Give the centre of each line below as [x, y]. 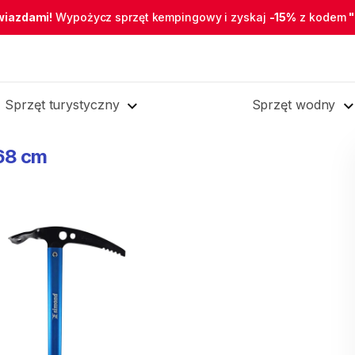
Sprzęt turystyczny [62, 105]
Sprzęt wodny [294, 105]
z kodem [323, 17]
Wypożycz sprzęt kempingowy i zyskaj [161, 17]
